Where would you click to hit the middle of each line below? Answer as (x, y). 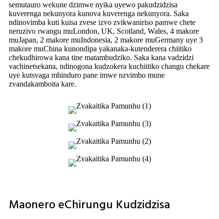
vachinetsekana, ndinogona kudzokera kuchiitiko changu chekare (109, 66)
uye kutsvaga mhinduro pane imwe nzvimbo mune (87, 75)
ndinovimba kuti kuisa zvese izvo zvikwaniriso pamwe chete (102, 22)
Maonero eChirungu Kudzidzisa (89, 205)
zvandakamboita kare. (43, 84)
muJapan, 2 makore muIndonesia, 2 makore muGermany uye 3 (106, 40)
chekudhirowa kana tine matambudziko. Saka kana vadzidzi (101, 57)
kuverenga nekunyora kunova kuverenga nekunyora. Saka (99, 13)
